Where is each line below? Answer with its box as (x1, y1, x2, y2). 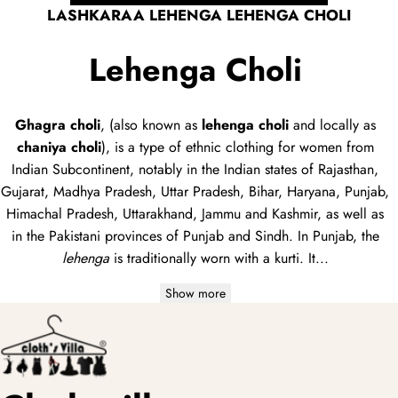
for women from (273, 136, 374, 157)
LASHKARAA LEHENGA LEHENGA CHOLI (47, 4, 351, 27)
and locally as (288, 114, 376, 135)
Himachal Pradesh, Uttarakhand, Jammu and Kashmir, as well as (6, 203, 385, 224)
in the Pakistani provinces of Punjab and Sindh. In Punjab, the (11, 225, 379, 246)
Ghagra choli (14, 114, 100, 135)
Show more (164, 283, 226, 302)
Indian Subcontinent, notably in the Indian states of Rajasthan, (12, 158, 379, 179)
